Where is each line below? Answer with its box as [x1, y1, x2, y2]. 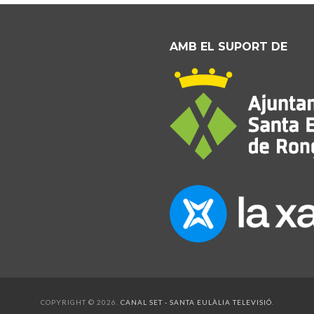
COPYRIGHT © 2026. [40, 298, 121, 307]
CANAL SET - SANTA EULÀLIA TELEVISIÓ [120, 298, 272, 307]
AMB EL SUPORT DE [170, 40, 287, 54]
